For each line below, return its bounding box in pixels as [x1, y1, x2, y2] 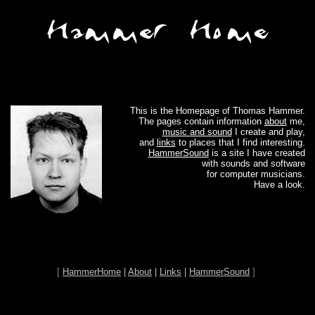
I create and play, [231, 127, 305, 137]
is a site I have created [208, 148, 305, 158]
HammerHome [63, 266, 121, 277]
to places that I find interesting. [175, 137, 305, 148]
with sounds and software [201, 158, 305, 169]
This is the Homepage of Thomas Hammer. [129, 105, 305, 116]
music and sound [162, 127, 232, 137]
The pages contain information [138, 116, 264, 127]
